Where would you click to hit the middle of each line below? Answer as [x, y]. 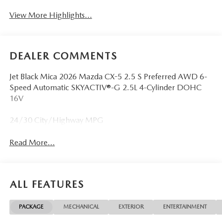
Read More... [32, 142]
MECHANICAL [81, 207]
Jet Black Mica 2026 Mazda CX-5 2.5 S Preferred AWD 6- [108, 76]
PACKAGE [31, 207]
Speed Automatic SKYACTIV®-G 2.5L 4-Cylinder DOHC [105, 87]
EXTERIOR [131, 207]
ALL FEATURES [47, 184]
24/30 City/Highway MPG [56, 120]
